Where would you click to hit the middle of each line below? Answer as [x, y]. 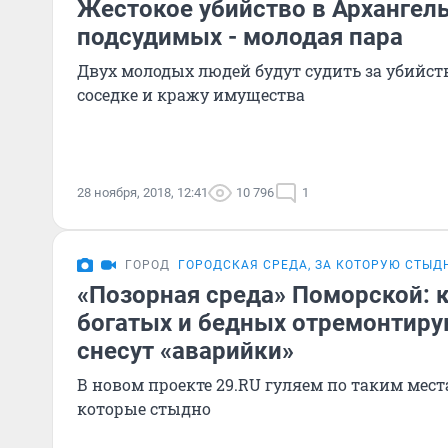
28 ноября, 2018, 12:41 [142, 192]
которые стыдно [144, 408]
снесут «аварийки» [185, 351]
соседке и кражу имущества [191, 94]
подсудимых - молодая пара [240, 37]
